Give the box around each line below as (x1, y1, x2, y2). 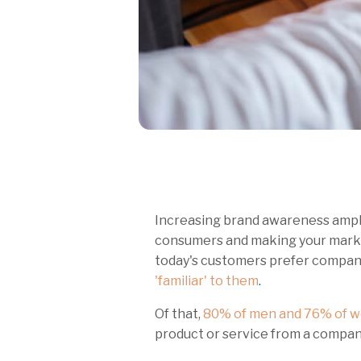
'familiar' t (155, 273, 215, 289)
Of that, (155, 306, 203, 322)
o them (215, 273, 259, 289)
